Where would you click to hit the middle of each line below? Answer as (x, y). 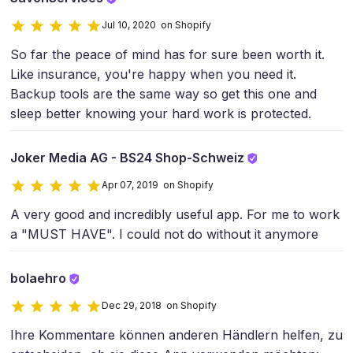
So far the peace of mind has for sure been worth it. (167, 54)
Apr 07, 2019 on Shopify (158, 185)
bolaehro (40, 278)
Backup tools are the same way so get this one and (163, 94)
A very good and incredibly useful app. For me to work (175, 214)
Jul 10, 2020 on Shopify (156, 25)
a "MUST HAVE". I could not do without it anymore (164, 234)
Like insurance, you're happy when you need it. (153, 74)
